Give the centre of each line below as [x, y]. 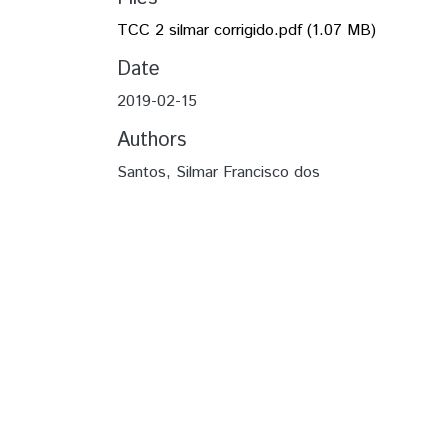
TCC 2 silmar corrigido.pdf [209, 30]
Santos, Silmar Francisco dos [218, 172]
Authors [151, 140]
